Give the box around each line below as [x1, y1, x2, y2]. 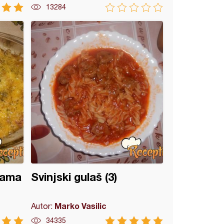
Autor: [31, 201, 55, 210]
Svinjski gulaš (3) [31, 170, 117, 183]
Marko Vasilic [54, 201, 107, 210]
